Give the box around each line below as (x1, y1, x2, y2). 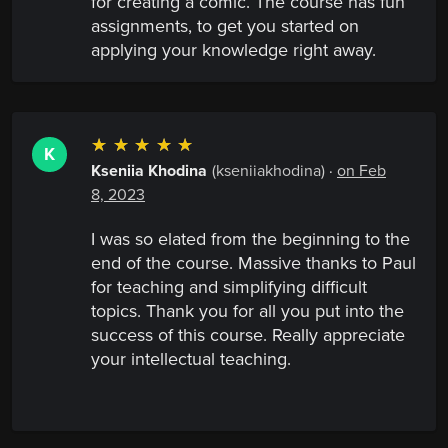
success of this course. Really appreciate (91, 324, 405, 347)
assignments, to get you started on (91, 15, 359, 38)
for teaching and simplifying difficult (91, 276, 367, 299)
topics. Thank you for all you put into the (91, 300, 404, 323)
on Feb (337, 161, 386, 182)
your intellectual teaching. (91, 348, 291, 371)
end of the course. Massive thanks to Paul (91, 252, 416, 275)
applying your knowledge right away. (91, 39, 376, 62)
